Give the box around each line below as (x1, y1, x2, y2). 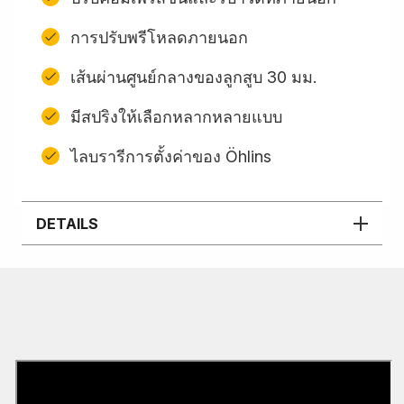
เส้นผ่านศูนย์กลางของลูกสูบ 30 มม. (70, 67, 317, 87)
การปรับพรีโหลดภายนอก (70, 27, 248, 47)
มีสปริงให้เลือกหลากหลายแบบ (70, 106, 282, 126)
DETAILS (36, 214, 98, 233)
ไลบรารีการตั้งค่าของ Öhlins (70, 146, 271, 166)
